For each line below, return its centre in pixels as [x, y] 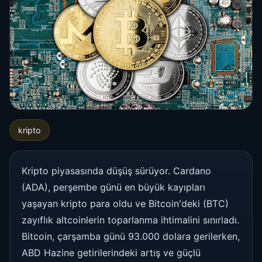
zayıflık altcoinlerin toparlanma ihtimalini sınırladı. [130, 220]
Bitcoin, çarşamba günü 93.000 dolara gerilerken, [131, 236]
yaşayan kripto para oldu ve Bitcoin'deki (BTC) [125, 203]
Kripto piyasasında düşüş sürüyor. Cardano [116, 170]
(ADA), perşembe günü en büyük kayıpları [113, 187]
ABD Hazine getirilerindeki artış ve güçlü [111, 252]
